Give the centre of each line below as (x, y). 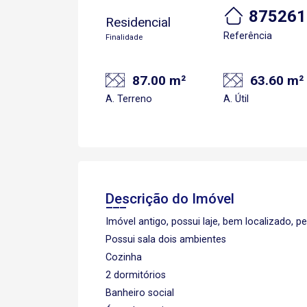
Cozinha (124, 257)
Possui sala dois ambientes (166, 239)
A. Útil (236, 99)
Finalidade (124, 37)
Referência (248, 36)
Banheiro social (140, 293)
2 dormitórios (136, 275)
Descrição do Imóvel (170, 198)
